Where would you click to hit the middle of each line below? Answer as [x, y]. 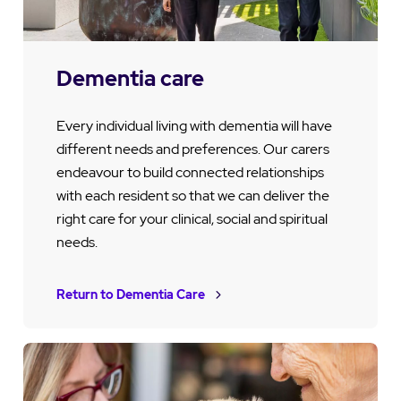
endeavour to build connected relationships [190, 172]
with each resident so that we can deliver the [192, 195]
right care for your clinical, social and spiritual [192, 218]
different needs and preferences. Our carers [192, 149]
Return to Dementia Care [130, 294]
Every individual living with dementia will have [194, 125]
